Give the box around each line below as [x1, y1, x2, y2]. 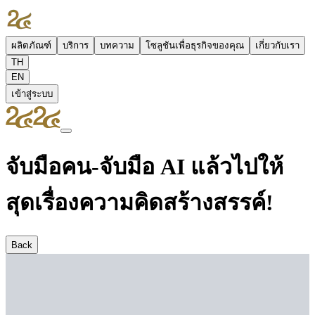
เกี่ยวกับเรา [255, 40, 300, 51]
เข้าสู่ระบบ [11, 89, 53, 99]
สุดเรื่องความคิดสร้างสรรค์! [6, 190, 274, 216]
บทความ [100, 40, 134, 51]
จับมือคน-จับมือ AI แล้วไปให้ [6, 154, 283, 180]
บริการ [63, 40, 89, 51]
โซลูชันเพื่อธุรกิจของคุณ [146, 40, 244, 51]
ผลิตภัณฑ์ [11, 40, 51, 51]
